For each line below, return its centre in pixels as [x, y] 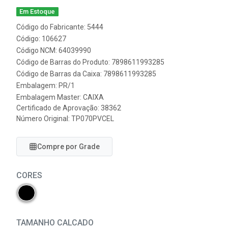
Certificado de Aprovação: [59, 108]
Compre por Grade [68, 147]
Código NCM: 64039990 [54, 50]
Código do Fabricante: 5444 [60, 27]
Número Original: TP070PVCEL [65, 119]
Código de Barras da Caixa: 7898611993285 [86, 74]
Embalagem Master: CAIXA [60, 97]
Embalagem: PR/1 [46, 85]
